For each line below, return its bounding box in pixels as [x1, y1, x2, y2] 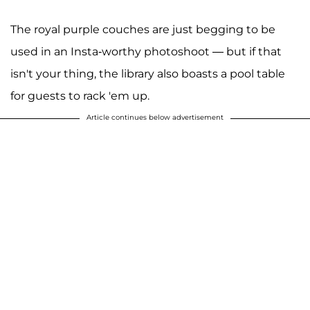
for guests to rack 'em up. [10, 89, 149, 102]
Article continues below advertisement [86, 112, 224, 122]
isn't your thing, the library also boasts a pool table [10, 66, 285, 80]
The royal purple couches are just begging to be [10, 22, 275, 36]
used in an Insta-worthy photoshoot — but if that [10, 44, 282, 58]
